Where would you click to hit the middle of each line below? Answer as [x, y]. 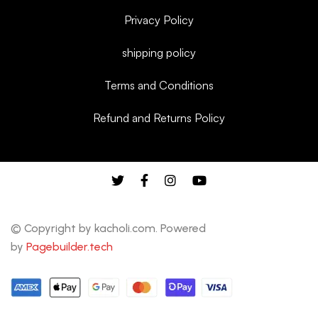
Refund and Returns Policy [159, 117]
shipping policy [159, 52]
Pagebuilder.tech [70, 246]
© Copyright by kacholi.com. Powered [108, 228]
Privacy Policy [159, 20]
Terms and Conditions [159, 85]
